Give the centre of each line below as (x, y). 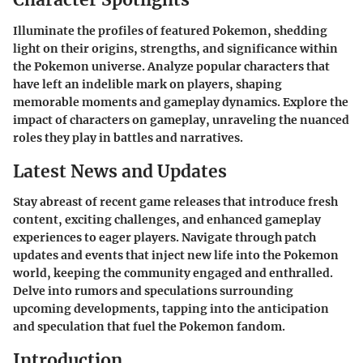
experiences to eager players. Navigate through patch (164, 237)
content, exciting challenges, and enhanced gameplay (167, 220)
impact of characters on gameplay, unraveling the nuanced (181, 120)
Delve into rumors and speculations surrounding (153, 291)
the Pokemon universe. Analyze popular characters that (171, 66)
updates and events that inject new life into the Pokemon (176, 255)
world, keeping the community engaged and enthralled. (173, 273)
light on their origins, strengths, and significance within (175, 48)
